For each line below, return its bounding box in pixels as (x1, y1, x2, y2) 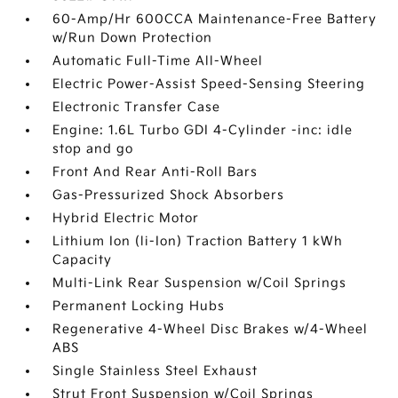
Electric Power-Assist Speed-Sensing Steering (52, 76, 366, 92)
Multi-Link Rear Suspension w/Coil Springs (52, 275, 347, 291)
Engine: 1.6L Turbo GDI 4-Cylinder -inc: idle (52, 123, 354, 138)
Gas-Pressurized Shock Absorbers (52, 187, 285, 203)
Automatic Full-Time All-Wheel (52, 53, 264, 68)
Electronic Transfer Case (52, 99, 221, 115)
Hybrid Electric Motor (52, 211, 200, 226)
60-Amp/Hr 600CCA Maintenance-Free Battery (52, 12, 378, 27)
